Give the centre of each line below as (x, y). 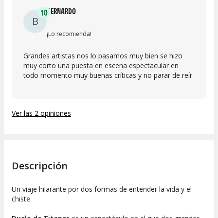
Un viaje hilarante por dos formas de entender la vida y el (102, 189)
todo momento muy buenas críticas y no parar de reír (108, 75)
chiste (21, 199)
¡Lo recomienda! (69, 34)
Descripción (40, 166)
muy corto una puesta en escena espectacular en (101, 65)
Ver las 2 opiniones (41, 113)
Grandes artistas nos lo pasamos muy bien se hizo (103, 55)
